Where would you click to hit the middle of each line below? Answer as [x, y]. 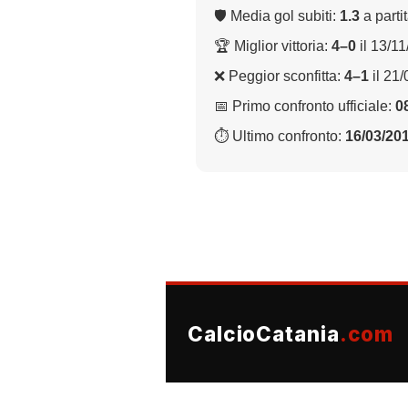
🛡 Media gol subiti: [277, 15]
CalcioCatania [264, 333]
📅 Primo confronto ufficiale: [305, 106]
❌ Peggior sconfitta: [279, 76]
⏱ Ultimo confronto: [280, 136]
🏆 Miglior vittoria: [273, 46]
